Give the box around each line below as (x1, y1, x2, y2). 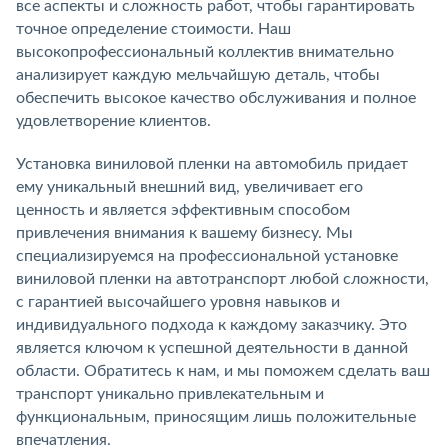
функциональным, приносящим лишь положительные (16, 408, 416, 425)
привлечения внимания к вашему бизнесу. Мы (16, 224, 353, 241)
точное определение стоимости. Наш (16, 20, 291, 37)
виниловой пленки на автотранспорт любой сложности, (16, 270, 429, 287)
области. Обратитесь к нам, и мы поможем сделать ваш (16, 362, 430, 379)
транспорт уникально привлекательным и (16, 385, 324, 402)
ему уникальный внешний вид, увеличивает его (16, 178, 363, 195)
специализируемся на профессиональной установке (16, 247, 398, 264)
